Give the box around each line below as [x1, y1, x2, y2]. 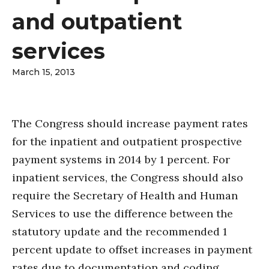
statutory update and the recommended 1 [12, 225, 227, 239]
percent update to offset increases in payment [12, 243, 252, 257]
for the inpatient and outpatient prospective [12, 134, 242, 149]
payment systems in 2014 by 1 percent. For [12, 153, 230, 167]
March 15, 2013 [12, 67, 75, 78]
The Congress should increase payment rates [12, 116, 248, 131]
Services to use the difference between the [12, 207, 233, 221]
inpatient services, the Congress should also [12, 171, 243, 185]
